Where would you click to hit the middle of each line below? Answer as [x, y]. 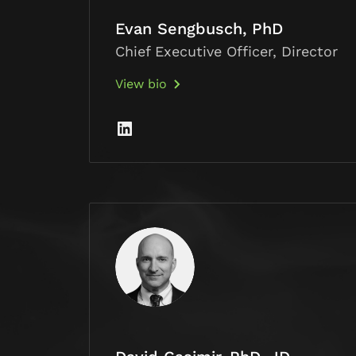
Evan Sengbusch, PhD [199, 29]
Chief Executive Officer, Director [226, 52]
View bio [141, 84]
